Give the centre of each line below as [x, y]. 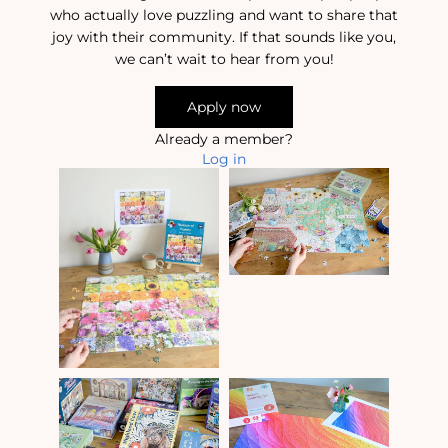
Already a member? [224, 138]
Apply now [224, 106]
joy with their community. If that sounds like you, [224, 36]
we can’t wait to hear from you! [224, 58]
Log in [224, 158]
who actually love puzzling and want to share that [224, 14]
